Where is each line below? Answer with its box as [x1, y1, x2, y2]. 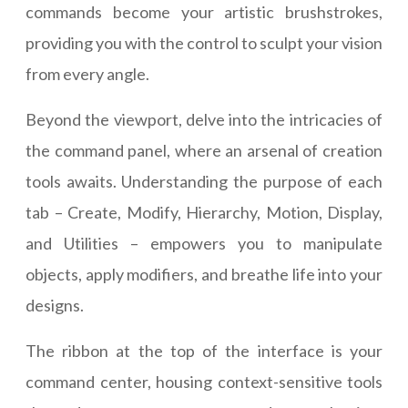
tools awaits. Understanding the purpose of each [25, 171, 382, 192]
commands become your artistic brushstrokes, [25, 2, 382, 23]
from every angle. [25, 64, 149, 85]
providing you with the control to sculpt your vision [25, 33, 382, 54]
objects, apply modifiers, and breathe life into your [25, 264, 382, 285]
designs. [25, 295, 84, 316]
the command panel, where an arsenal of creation [25, 140, 382, 161]
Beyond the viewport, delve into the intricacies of [25, 109, 382, 130]
